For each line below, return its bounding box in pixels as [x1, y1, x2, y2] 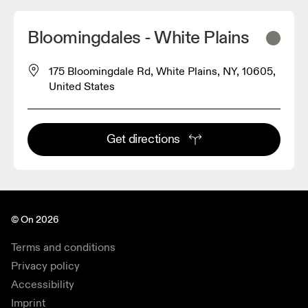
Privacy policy [11, 258, 80, 273]
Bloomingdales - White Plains [27, 26, 250, 49]
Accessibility [11, 277, 74, 291]
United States [49, 79, 115, 93]
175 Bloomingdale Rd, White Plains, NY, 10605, [49, 64, 276, 78]
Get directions [106, 131, 181, 147]
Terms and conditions [11, 240, 115, 254]
